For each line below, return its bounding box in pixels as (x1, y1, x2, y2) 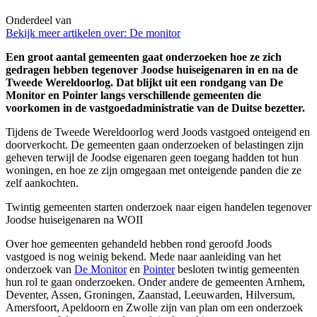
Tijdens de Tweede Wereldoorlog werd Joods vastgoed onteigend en (6, 126, 310, 139)
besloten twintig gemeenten (175, 263, 299, 276)
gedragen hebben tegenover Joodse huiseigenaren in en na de (6, 64, 298, 76)
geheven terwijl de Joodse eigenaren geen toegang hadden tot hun (6, 151, 299, 164)
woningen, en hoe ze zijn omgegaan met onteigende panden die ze (6, 164, 301, 177)
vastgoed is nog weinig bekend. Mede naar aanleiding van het (6, 250, 281, 263)
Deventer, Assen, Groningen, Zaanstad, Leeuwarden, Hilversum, (6, 289, 295, 301)
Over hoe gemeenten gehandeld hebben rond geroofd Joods (6, 238, 272, 250)
